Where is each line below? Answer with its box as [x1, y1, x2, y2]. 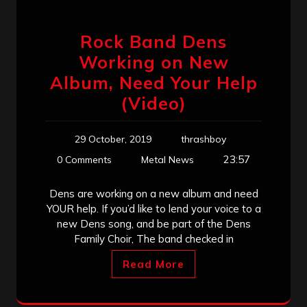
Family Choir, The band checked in [73, 232, 234, 245]
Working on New [78, 51, 229, 73]
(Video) [121, 92, 186, 114]
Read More [123, 257, 184, 271]
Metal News [141, 153, 194, 166]
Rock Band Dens [80, 30, 227, 52]
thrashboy [180, 132, 226, 145]
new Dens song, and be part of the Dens [56, 217, 251, 230]
